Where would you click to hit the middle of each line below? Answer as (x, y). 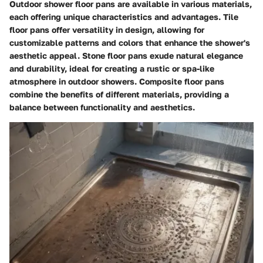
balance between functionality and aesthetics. (102, 107)
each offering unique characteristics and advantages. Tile (124, 16)
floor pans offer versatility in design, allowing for (107, 29)
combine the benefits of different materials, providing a (119, 94)
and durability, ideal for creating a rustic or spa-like (112, 68)
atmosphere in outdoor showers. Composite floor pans (117, 81)
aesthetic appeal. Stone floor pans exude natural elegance (126, 55)
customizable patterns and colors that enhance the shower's (130, 42)
